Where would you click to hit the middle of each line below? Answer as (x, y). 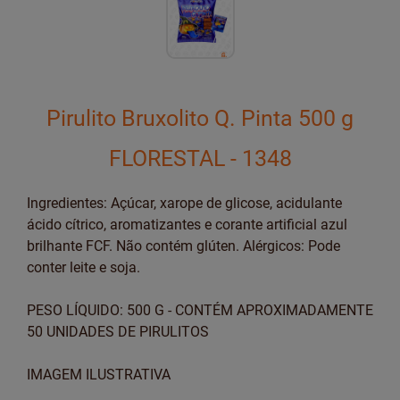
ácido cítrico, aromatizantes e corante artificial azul (187, 225)
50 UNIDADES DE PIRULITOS (118, 332)
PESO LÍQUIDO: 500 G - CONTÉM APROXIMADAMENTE (200, 310)
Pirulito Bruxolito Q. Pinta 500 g (200, 118)
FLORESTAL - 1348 (200, 158)
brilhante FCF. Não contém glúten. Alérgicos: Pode (183, 246)
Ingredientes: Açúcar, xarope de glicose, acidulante (184, 203)
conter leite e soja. (83, 267)
